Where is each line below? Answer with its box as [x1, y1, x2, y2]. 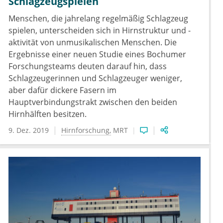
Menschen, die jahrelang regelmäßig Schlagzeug [8, 13, 188, 24]
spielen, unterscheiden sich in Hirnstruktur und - [8, 25, 191, 36]
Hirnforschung [61, 125, 110, 135]
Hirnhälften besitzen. [8, 109, 87, 120]
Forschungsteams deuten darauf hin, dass [8, 61, 167, 72]
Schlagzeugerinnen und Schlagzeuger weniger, [8, 73, 182, 84]
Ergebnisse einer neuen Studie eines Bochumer [8, 49, 186, 60]
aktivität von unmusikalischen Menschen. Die [8, 37, 177, 48]
